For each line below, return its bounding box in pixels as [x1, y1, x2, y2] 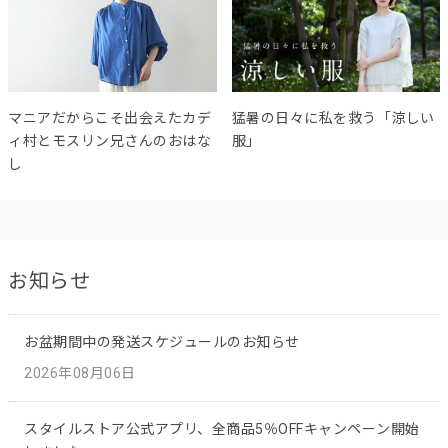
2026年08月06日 [24, 365, 136, 382]
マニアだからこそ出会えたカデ [8, 110, 211, 127]
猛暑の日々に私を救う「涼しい [231, 110, 435, 127]
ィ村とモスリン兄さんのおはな [8, 133, 211, 150]
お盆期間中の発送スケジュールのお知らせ [24, 334, 300, 351]
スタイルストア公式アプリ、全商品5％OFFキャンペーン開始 [24, 421, 420, 438]
